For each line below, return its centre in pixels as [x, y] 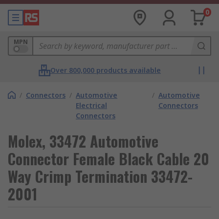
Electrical [91, 105]
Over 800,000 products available [106, 70]
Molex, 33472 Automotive [83, 141]
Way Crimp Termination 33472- [100, 176]
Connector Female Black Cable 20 [109, 159]
